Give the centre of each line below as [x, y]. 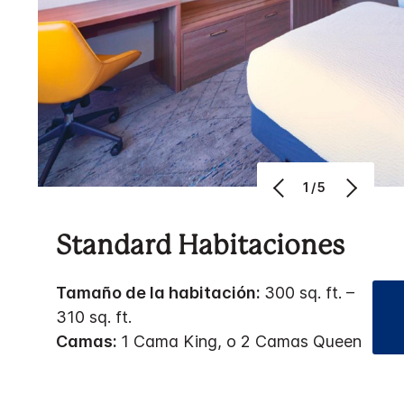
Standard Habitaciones [200, 247]
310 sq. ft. [94, 317]
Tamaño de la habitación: [160, 292]
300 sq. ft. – [309, 292]
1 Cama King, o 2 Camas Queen [241, 341]
